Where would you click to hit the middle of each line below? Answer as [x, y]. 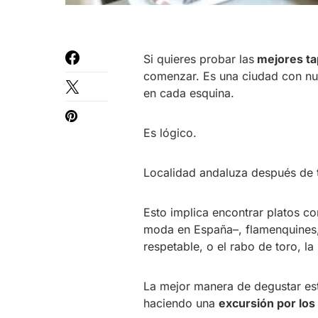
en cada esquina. [189, 93]
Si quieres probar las [199, 59]
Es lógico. [170, 132]
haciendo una [181, 303]
